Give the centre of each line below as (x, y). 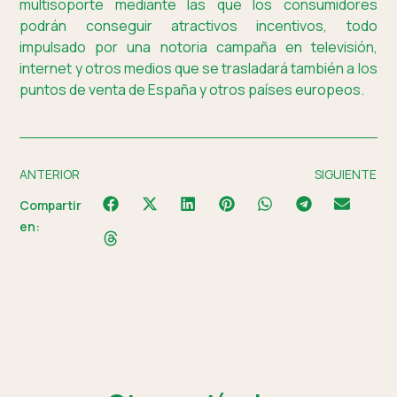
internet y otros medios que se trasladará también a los (198, 68)
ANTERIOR (50, 174)
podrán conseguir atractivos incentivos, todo (198, 25)
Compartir (51, 205)
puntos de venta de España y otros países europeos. (192, 89)
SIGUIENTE (345, 174)
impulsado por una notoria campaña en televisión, (198, 47)
